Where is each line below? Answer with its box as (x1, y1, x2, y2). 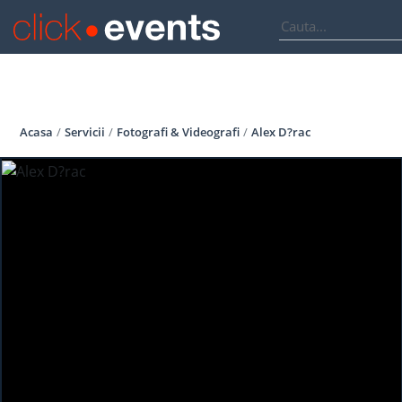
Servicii (65, 124, 105, 140)
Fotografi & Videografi (117, 124, 240, 140)
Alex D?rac (251, 124, 310, 140)
